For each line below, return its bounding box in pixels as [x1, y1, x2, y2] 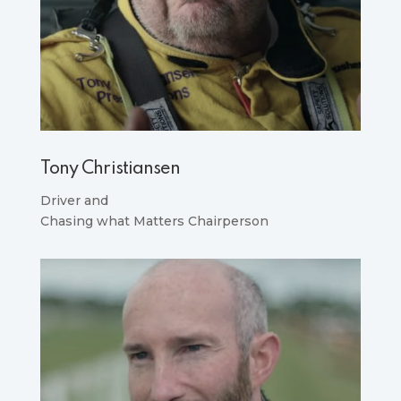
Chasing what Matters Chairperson [39, 213, 269, 230]
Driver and [39, 192, 108, 209]
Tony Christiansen [39, 160, 181, 179]
